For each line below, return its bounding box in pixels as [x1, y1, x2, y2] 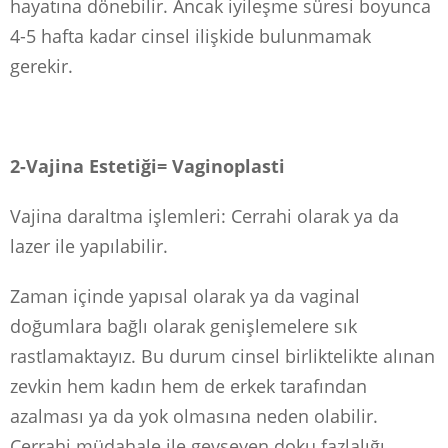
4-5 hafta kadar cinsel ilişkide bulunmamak [10, 23, 371, 48]
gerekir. [10, 53, 73, 78]
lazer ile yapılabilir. [10, 233, 168, 258]
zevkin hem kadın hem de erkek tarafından [10, 373, 367, 398]
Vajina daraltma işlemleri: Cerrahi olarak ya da [10, 203, 399, 228]
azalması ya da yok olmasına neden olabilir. [10, 403, 383, 428]
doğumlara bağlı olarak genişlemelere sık [10, 313, 357, 338]
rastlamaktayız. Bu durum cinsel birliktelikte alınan [10, 343, 435, 368]
